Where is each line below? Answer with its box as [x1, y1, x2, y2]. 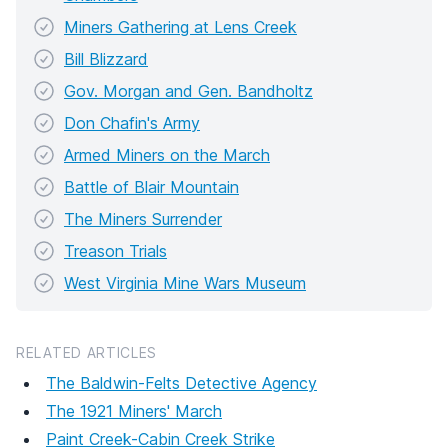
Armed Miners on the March [64, 144, 270, 165]
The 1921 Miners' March [46, 400, 222, 421]
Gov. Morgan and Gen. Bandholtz [64, 80, 313, 101]
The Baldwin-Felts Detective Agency [46, 372, 317, 393]
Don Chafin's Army [64, 112, 200, 133]
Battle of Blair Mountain [64, 176, 239, 197]
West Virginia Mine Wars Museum [64, 272, 306, 293]
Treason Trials [64, 240, 167, 261]
